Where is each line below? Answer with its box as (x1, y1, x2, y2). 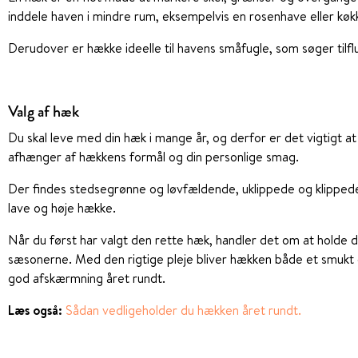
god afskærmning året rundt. (8, 269, 165, 288)
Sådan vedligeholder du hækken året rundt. (66, 301, 301, 320)
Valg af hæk (8, 100, 79, 124)
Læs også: (8, 301, 66, 320)
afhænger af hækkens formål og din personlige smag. (8, 148, 299, 166)
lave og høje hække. (8, 199, 116, 217)
